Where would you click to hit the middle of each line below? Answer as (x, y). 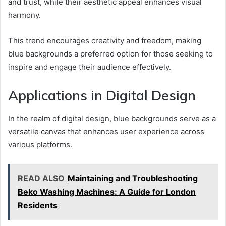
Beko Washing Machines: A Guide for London (107, 191)
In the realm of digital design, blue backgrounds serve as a (112, 118)
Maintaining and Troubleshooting (133, 178)
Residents (38, 205)
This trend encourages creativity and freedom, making (105, 41)
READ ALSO (41, 178)
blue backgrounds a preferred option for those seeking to (110, 54)
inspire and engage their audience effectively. (90, 67)
